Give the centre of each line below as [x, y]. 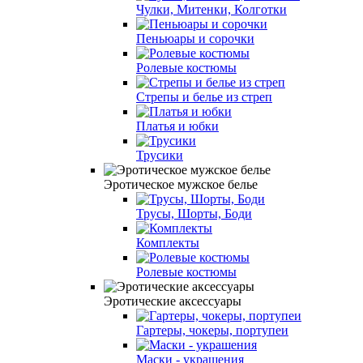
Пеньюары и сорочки [195, 38]
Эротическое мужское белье [181, 184]
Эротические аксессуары [173, 301]
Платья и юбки [177, 126]
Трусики [160, 155]
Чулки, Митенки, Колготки [211, 9]
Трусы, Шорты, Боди [194, 213]
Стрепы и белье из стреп [204, 96]
